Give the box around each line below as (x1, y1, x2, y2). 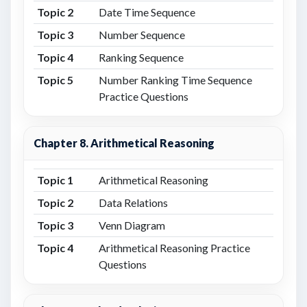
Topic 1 (36, 173, 73, 186)
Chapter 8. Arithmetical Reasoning (34, 136, 214, 149)
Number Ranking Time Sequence (98, 73, 252, 86)
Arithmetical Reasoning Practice (98, 241, 250, 254)
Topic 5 (36, 73, 73, 86)
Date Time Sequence (98, 5, 195, 19)
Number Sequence (98, 28, 185, 41)
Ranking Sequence (98, 51, 184, 64)
